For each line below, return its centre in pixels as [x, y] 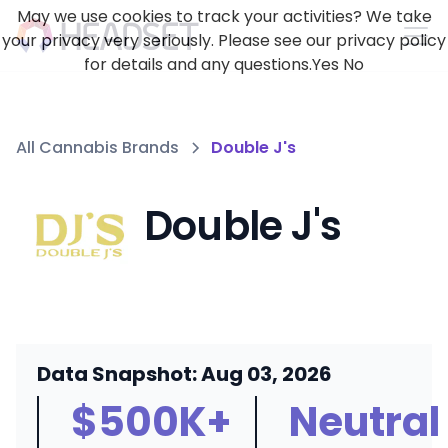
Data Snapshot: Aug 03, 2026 [184, 374]
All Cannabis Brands [97, 147]
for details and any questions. [198, 64]
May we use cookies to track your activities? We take [224, 16]
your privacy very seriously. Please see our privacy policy [224, 40]
